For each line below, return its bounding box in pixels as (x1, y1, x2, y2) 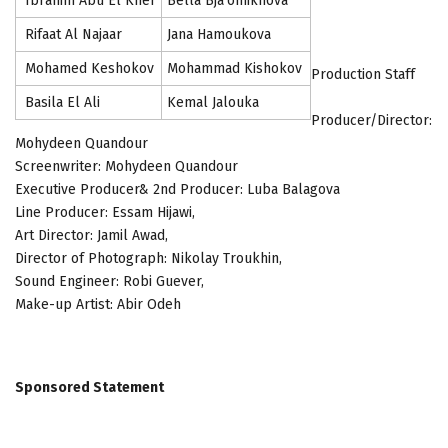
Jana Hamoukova (167, 26, 271, 44)
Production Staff (311, 66, 415, 84)
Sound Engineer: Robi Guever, (15, 273, 204, 291)
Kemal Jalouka (167, 94, 259, 112)
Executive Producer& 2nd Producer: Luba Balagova (15, 181, 340, 199)
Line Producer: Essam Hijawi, (15, 204, 195, 222)
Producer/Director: (311, 112, 432, 130)
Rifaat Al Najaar (21, 26, 122, 44)
